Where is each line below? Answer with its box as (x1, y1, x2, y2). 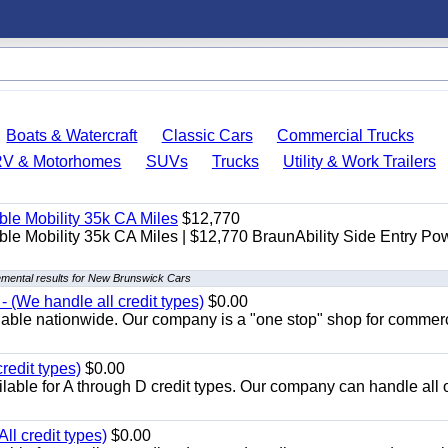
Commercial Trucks (276, 127, 414, 144)
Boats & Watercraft (6, 127, 138, 144)
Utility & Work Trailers (283, 153, 437, 170)
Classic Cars (161, 127, 253, 144)
